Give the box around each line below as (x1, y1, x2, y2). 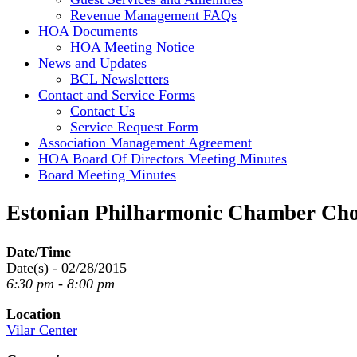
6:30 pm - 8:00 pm (6, 275, 115, 292)
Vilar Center (6, 321, 77, 338)
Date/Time (6, 243, 71, 260)
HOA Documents (38, 22, 138, 39)
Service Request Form (70, 118, 198, 135)
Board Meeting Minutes (38, 166, 176, 182)
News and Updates (38, 54, 147, 71)
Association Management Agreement (38, 134, 252, 151)
